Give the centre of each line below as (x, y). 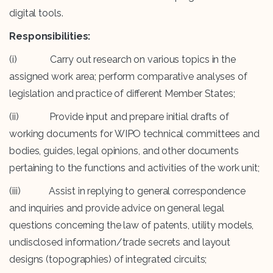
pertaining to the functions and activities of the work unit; (134, 168)
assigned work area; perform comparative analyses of (128, 77)
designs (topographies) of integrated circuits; (108, 260)
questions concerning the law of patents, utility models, (132, 225)
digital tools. (36, 13)
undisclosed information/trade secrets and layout (120, 243)
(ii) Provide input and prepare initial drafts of (119, 117)
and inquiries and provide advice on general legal (117, 208)
